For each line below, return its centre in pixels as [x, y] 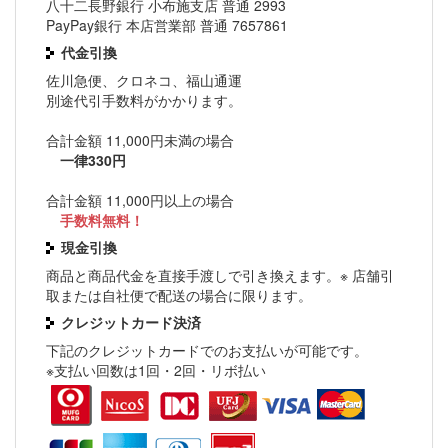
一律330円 [86, 160]
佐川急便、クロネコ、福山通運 [144, 80]
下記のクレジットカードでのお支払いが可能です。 [207, 350]
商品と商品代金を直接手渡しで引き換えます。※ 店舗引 [220, 275]
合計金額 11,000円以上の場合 [140, 200]
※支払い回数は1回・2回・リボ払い [156, 370]
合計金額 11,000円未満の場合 [140, 140]
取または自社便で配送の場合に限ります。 [179, 295]
